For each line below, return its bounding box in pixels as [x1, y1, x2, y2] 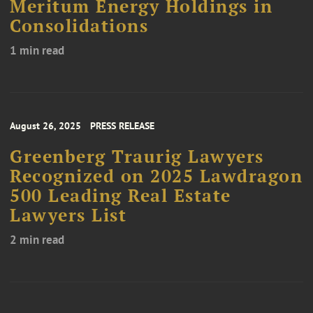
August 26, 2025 [10, 119, 81, 133]
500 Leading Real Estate [10, 184, 231, 208]
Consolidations [10, 15, 148, 38]
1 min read [10, 43, 64, 59]
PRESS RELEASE [90, 119, 154, 133]
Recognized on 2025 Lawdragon [10, 165, 303, 188]
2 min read [10, 232, 64, 248]
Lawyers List [10, 204, 126, 227]
